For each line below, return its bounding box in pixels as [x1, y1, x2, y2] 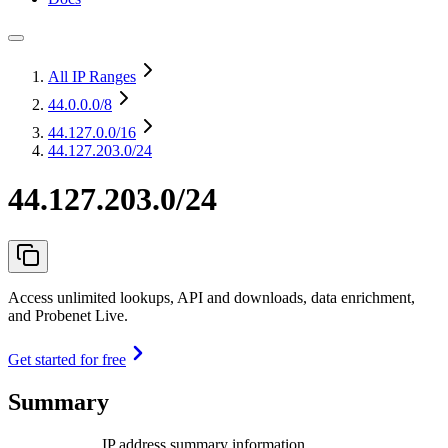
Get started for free [8, 350, 126, 368]
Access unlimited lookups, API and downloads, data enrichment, [8, 288, 415, 306]
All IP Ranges [48, 68, 136, 85]
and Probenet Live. [8, 306, 128, 324]
